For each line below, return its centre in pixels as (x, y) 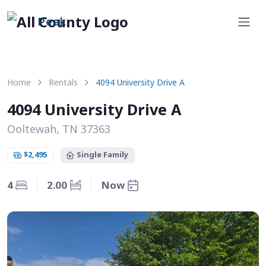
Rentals (63, 83)
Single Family (103, 155)
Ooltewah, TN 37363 (59, 129)
